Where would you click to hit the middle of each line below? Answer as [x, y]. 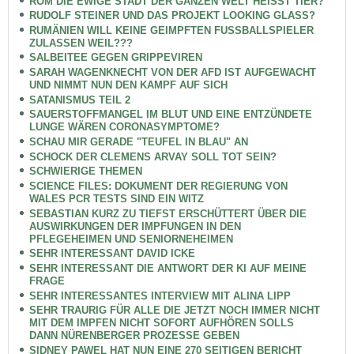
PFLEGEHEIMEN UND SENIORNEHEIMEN [131, 239]
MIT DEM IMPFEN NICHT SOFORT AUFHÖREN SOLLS [161, 323]
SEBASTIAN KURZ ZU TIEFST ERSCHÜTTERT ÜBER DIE [168, 213]
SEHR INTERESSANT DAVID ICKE [112, 254]
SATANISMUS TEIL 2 [79, 100]
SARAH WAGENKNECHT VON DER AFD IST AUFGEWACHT [172, 73]
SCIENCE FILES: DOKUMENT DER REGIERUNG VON [158, 186]
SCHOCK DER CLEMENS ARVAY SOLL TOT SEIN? [153, 156]
